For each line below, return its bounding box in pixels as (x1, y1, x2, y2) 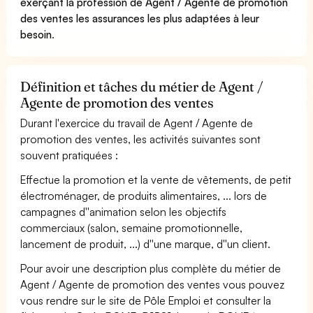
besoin (20, 27, 52, 41)
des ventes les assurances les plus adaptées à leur (20, 10, 260, 25)
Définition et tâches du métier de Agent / (20, 78, 264, 95)
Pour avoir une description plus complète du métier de (20, 261, 282, 275)
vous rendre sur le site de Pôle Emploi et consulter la (20, 293, 272, 307)
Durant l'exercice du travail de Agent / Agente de (20, 115, 254, 130)
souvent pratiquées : (20, 147, 119, 162)
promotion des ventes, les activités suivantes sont (20, 131, 261, 146)
